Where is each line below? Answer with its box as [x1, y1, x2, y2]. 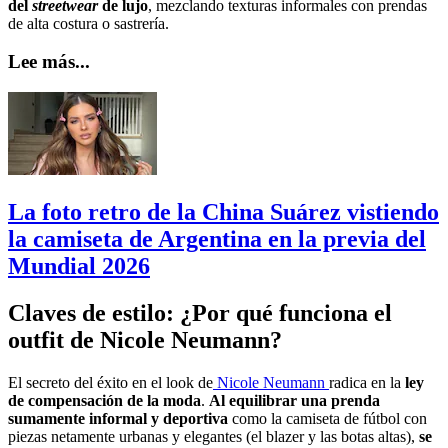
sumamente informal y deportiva [8, 409, 228, 427]
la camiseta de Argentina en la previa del [8, 225, 426, 252]
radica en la [329, 373, 405, 391]
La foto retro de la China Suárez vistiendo [8, 198, 439, 225]
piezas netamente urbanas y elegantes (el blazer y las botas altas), [8, 427, 419, 445]
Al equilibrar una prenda [209, 391, 380, 409]
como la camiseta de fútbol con [228, 409, 427, 427]
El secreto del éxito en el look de [8, 373, 213, 391]
